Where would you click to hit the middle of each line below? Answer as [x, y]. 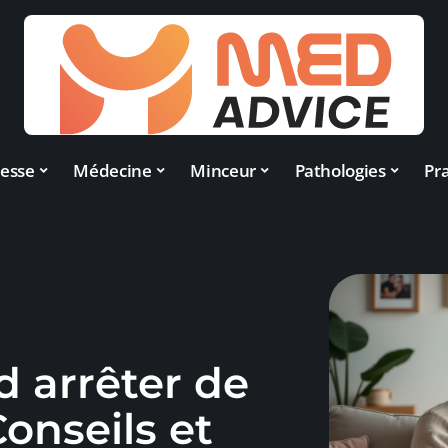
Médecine [112, 170]
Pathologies [340, 170]
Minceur [223, 170]
